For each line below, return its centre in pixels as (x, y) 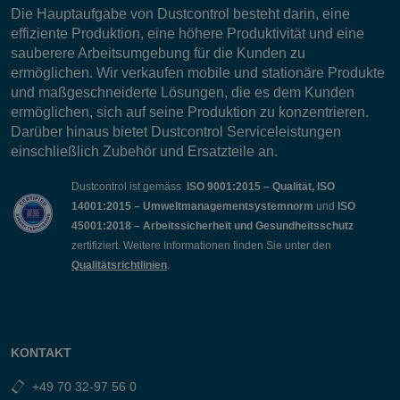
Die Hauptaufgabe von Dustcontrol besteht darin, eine (180, 14)
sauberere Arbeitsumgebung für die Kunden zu (158, 53)
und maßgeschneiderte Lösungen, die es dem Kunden (183, 92)
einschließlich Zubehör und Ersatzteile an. (144, 151)
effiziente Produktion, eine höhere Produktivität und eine (187, 33)
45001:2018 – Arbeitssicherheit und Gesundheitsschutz (212, 226)
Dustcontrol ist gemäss (129, 187)
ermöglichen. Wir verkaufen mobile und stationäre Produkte (198, 73)
